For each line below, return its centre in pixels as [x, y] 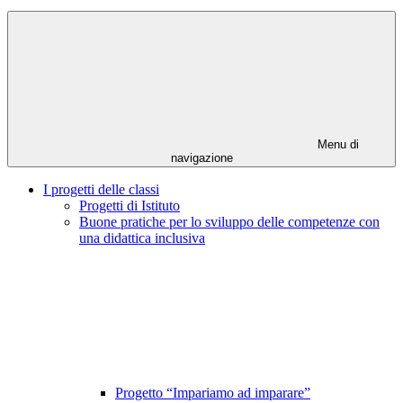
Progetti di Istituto [130, 206]
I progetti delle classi [101, 190]
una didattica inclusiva [142, 238]
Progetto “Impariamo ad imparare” [213, 393]
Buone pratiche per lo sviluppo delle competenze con [229, 222]
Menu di [336, 145]
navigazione [201, 158]
